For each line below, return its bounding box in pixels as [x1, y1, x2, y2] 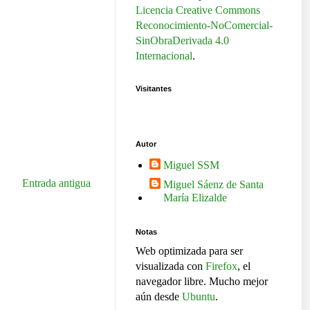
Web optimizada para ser [136, 245, 243, 257]
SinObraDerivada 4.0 [136, 35, 229, 47]
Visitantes [136, 84, 172, 93]
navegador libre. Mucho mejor [136, 275, 268, 288]
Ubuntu [182, 291, 215, 303]
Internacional [136, 50, 192, 62]
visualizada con [136, 260, 206, 273]
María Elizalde [163, 192, 227, 204]
